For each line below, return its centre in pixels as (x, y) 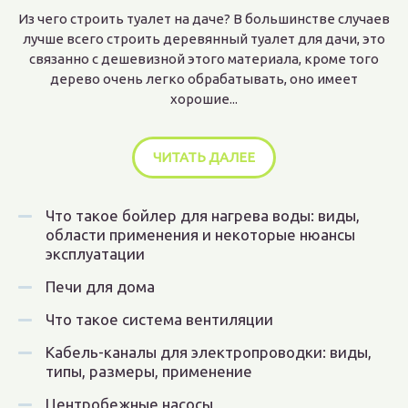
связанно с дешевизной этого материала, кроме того (204, 59)
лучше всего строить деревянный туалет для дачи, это (204, 39)
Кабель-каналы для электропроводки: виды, (209, 352)
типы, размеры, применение (149, 371)
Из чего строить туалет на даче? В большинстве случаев (204, 19)
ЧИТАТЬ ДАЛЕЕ (204, 157)
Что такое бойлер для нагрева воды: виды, (203, 215)
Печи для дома (100, 286)
